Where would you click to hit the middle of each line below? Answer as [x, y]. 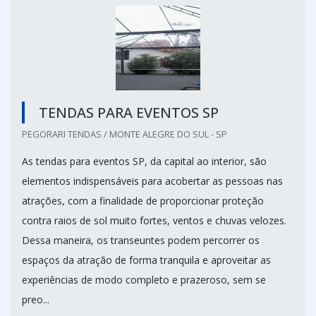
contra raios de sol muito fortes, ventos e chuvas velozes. [154, 220]
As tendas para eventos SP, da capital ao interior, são [144, 161]
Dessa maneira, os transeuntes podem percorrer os [141, 240]
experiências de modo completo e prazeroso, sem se [144, 280]
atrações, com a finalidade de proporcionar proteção [143, 201]
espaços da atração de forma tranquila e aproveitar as [146, 260]
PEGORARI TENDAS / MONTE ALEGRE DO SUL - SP [124, 134]
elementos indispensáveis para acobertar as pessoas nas [152, 181]
